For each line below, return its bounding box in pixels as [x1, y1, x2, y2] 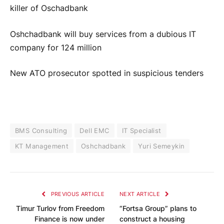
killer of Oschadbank [10, 3, 88, 13]
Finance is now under [34, 214, 104, 223]
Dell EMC [79, 126, 109, 134]
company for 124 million [10, 42, 101, 52]
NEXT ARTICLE [119, 190, 162, 197]
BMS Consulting [15, 126, 67, 134]
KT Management [15, 141, 69, 150]
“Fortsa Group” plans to [119, 203, 196, 212]
